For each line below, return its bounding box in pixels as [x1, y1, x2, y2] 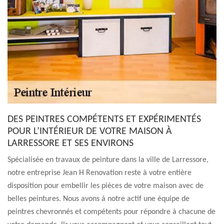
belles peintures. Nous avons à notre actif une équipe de [7, 195, 189, 203]
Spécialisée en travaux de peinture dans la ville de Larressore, [7, 156, 208, 164]
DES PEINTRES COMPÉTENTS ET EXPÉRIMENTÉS [7, 114, 201, 124]
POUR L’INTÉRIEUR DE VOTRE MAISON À [7, 126, 172, 136]
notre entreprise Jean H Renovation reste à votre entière [7, 169, 191, 177]
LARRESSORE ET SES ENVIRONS [7, 138, 133, 148]
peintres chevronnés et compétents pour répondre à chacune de [7, 208, 215, 216]
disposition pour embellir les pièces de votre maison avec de [7, 182, 203, 190]
